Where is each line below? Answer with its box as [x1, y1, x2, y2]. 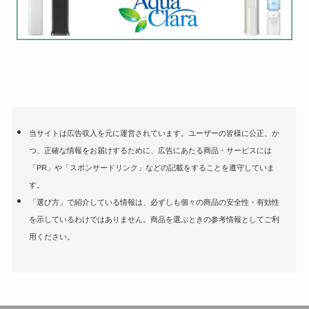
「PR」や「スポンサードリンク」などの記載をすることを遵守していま [29, 163, 275, 172]
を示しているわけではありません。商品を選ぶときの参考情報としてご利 [29, 215, 280, 224]
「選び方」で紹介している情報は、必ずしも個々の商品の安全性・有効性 [29, 198, 280, 207]
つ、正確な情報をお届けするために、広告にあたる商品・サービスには [29, 146, 272, 155]
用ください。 [29, 232, 75, 241]
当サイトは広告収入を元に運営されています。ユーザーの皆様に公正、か [29, 129, 280, 138]
